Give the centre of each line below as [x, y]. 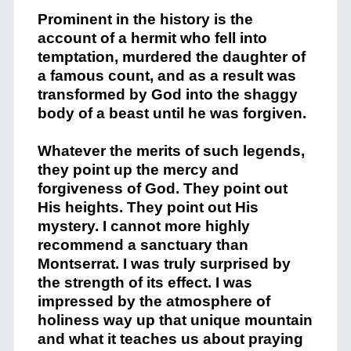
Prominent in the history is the [145, 20]
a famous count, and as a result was [166, 76]
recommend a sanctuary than [143, 245]
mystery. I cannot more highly [143, 226]
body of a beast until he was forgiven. [172, 114]
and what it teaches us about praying [170, 339]
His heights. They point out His [148, 208]
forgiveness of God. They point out [162, 189]
